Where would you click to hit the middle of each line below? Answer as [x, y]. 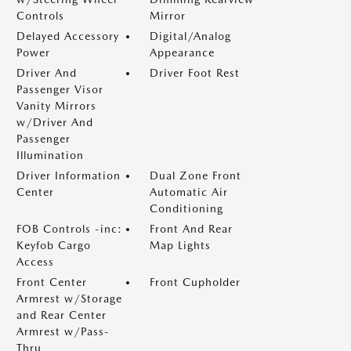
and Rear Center [62, 315]
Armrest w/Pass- [63, 331]
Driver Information [69, 175]
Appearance [182, 52]
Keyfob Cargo [54, 245]
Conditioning [186, 208]
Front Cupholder [195, 282]
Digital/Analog [190, 36]
